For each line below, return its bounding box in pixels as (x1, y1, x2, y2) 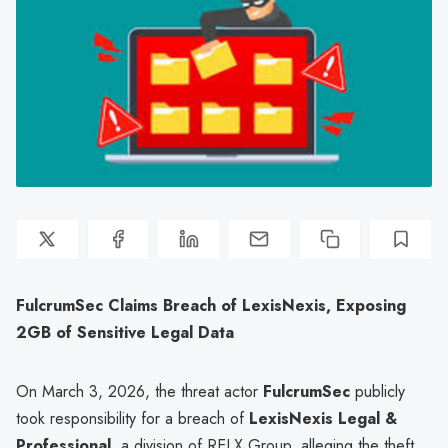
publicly (350, 379, 405, 403)
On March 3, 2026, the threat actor (16, 379, 263, 403)
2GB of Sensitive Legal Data (16, 320, 234, 344)
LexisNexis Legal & (249, 406, 397, 430)
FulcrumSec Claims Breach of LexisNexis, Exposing (16, 293, 406, 317)
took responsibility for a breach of (16, 406, 249, 430)
